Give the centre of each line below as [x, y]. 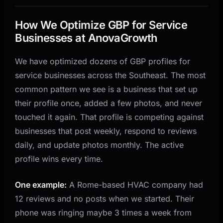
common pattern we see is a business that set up [107, 89]
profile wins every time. [59, 159]
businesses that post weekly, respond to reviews [106, 131]
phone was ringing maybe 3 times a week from [104, 212]
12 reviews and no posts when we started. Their [105, 198]
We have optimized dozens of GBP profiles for [103, 61]
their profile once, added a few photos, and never [109, 103]
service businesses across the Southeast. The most [111, 75]
